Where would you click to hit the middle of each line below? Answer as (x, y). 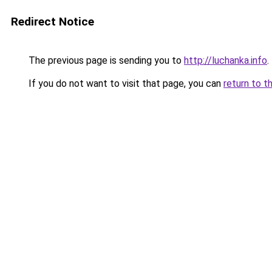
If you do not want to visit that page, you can (125, 83)
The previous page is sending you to (105, 60)
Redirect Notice (53, 22)
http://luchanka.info (226, 60)
